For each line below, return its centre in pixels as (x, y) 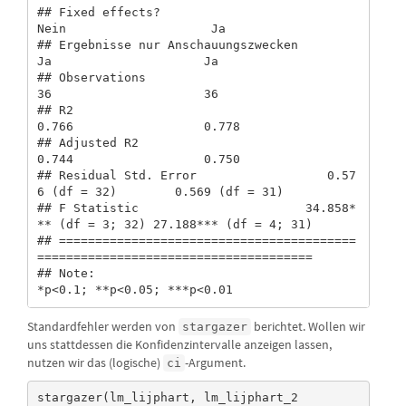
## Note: (66, 274)
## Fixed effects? (98, 13)
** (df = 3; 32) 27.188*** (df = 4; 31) (174, 225)
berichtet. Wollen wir (308, 326)
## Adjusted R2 (87, 143)
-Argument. (215, 362)
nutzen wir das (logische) (95, 362)
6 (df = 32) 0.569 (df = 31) (174, 192)
